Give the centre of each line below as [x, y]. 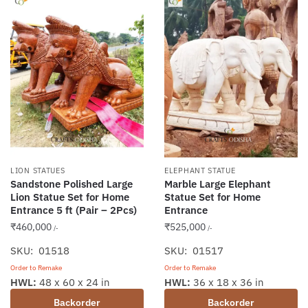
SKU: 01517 [194, 251]
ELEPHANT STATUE [200, 171]
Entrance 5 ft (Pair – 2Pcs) [74, 210]
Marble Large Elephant [218, 184]
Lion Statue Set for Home [70, 197]
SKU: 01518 [40, 251]
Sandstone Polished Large [71, 184]
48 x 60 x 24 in [73, 283]
